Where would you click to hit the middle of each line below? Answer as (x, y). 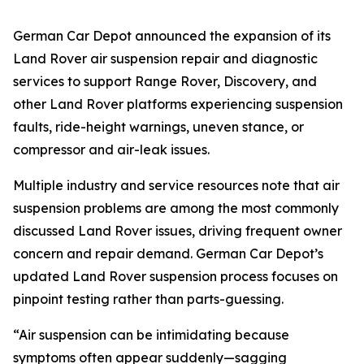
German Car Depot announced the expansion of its (172, 35)
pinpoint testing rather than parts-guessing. (148, 299)
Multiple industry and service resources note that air (176, 185)
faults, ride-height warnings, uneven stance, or (158, 126)
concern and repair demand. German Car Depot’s (168, 253)
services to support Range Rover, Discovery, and (165, 81)
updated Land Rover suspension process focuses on (175, 276)
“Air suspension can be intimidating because (151, 334)
